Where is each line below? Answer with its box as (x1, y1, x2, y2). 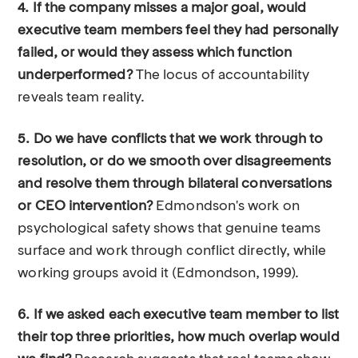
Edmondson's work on (153, 200, 300, 213)
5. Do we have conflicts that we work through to (18, 133, 324, 146)
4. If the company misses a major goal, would (18, 2, 307, 15)
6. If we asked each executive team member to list (18, 308, 340, 322)
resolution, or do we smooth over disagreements (18, 155, 332, 169)
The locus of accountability (132, 69, 310, 82)
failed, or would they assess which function (18, 46, 292, 60)
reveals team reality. (18, 91, 145, 105)
